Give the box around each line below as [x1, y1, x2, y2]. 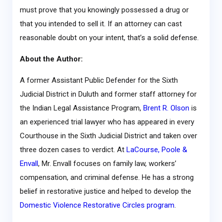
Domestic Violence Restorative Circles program [19, 201, 174, 210]
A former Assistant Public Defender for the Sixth [19, 76, 178, 85]
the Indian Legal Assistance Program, [19, 104, 143, 113]
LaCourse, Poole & [126, 145, 187, 155]
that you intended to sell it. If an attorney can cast [19, 19, 182, 29]
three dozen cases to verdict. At [19, 145, 126, 155]
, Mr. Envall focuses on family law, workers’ [38, 159, 176, 168]
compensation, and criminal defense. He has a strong [19, 173, 194, 182]
